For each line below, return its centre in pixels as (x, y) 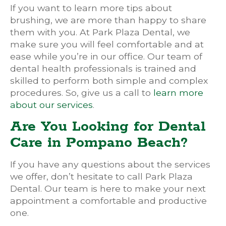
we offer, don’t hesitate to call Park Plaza (101, 176)
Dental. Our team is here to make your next (108, 188)
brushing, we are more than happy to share (108, 20)
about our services (51, 105)
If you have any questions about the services (110, 164)
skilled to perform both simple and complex (109, 80)
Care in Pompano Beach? (99, 143)
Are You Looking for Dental (108, 127)
